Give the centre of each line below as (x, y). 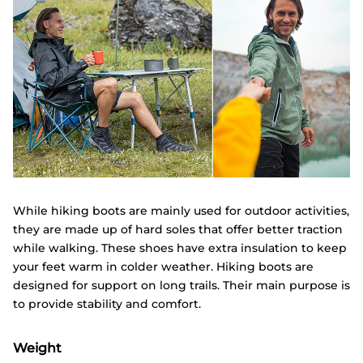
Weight (37, 348)
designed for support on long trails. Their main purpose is (181, 285)
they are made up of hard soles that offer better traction (178, 229)
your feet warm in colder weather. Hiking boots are (163, 266)
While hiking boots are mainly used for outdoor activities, (181, 210)
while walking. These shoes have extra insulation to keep (180, 248)
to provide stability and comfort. (107, 303)
